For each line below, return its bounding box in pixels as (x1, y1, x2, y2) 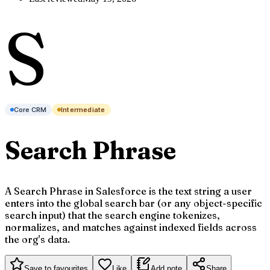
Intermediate (60, 105, 105, 114)
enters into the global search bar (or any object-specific (5, 197, 262, 210)
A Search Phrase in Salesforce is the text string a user (5, 185, 252, 198)
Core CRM (14, 105, 46, 114)
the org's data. (5, 233, 70, 246)
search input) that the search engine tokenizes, (5, 209, 220, 222)
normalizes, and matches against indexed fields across (5, 221, 257, 234)
